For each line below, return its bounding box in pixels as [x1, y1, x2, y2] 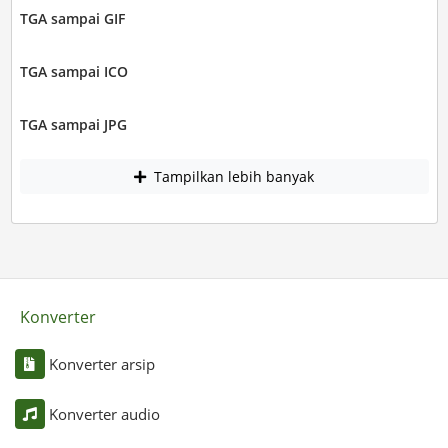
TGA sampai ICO [19, 61, 128, 81]
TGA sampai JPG [19, 114, 127, 134]
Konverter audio [48, 404, 160, 425]
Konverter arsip [48, 354, 155, 375]
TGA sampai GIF [19, 8, 125, 28]
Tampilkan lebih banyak [150, 167, 314, 187]
